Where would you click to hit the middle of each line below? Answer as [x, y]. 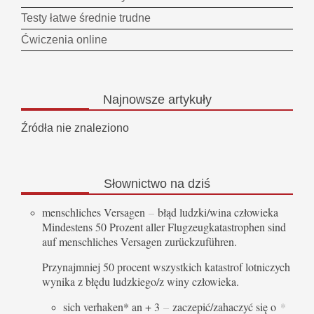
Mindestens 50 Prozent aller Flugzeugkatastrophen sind [164, 226]
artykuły [188, 100]
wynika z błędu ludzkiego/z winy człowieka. [142, 281]
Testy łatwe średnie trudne [86, 18]
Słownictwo [135, 184]
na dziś [189, 184]
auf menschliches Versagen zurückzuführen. [139, 241]
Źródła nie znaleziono [75, 128]
